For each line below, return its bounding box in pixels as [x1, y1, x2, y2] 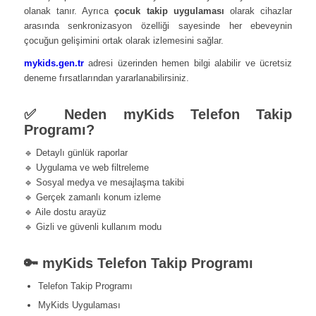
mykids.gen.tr [23, 58, 84, 69]
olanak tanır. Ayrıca [23, 6, 115, 17]
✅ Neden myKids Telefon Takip [23, 107, 293, 123]
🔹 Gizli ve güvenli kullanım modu [23, 221, 162, 233]
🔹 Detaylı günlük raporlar [23, 147, 128, 159]
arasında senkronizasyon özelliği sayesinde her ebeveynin [23, 20, 293, 32]
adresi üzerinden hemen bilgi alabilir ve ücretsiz [83, 58, 293, 69]
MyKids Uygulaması [37, 300, 121, 311]
